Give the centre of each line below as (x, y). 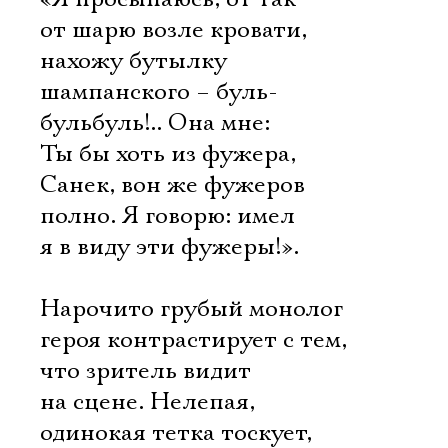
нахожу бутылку (133, 61)
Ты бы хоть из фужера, (168, 154)
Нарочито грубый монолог (191, 309)
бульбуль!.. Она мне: (155, 123)
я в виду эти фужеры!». (169, 247)
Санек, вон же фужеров (172, 185)
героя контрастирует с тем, (193, 340)
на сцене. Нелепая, (147, 402)
